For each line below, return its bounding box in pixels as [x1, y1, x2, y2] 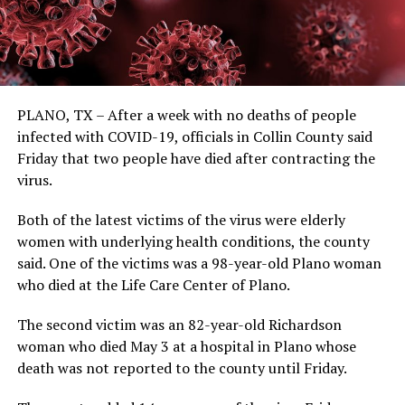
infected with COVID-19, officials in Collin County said [16, 126, 372, 146]
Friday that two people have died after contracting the [16, 147, 375, 168]
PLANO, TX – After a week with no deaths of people [16, 104, 356, 125]
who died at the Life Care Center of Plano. [16, 274, 290, 295]
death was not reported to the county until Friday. [16, 357, 347, 378]
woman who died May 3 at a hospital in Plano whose [16, 335, 356, 356]
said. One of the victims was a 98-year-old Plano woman [16, 252, 381, 273]
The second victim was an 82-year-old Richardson [16, 314, 342, 334]
